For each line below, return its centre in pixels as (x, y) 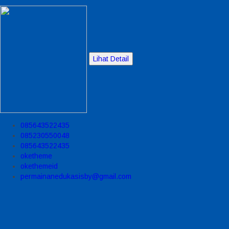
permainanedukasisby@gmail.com (76, 176)
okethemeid (39, 166)
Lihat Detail (111, 59)
